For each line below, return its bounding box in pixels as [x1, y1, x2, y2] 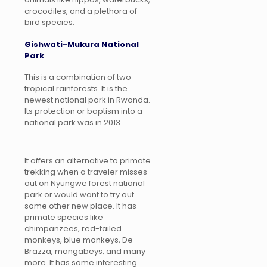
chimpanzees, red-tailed [24, 222, 122, 234]
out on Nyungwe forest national [24, 177, 145, 189]
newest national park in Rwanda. [24, 94, 150, 105]
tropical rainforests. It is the [24, 82, 128, 94]
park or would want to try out [24, 188, 134, 200]
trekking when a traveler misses [24, 166, 147, 178]
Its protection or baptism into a [24, 105, 142, 117]
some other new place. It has [24, 200, 136, 212]
